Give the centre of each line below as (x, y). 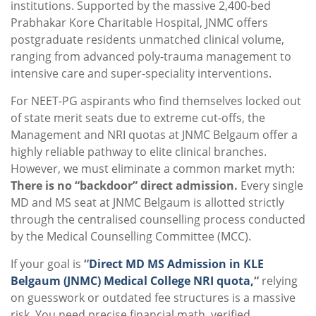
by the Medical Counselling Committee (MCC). (131, 237)
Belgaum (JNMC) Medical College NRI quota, (132, 281)
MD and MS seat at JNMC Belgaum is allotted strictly (147, 203)
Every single (271, 186)
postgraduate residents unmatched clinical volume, (147, 40)
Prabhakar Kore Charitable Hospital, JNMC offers (139, 23)
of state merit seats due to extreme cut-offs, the (138, 118)
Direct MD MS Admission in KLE (176, 264)
